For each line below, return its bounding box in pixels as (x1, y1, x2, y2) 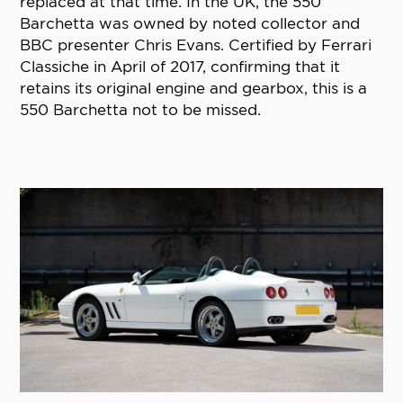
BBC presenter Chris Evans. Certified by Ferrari (20, 36, 372, 55)
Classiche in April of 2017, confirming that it (20, 58, 341, 76)
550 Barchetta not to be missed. (20, 101, 262, 120)
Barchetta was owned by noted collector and (20, 14, 361, 33)
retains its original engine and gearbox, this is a (20, 79, 368, 98)
